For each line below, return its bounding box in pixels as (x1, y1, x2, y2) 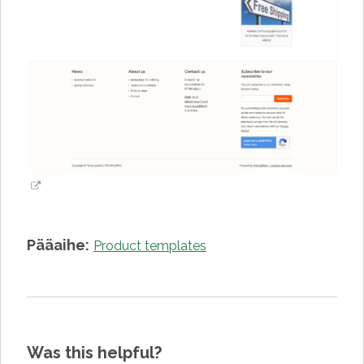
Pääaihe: (27, 236, 89, 253)
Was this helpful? (27, 343, 162, 362)
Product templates (93, 238, 206, 253)
